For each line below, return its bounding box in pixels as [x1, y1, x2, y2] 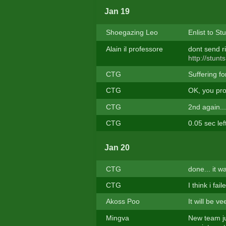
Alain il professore [105, 44, 163, 53]
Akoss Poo [105, 197, 140, 206]
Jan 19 [104, 7, 130, 16]
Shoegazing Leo [105, 28, 158, 37]
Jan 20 [104, 143, 130, 152]
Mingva [105, 213, 129, 222]
